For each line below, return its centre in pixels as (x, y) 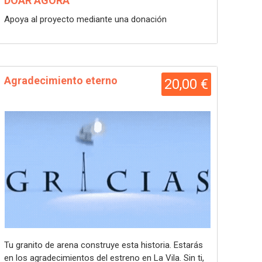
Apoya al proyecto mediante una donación (85, 19)
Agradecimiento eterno (61, 80)
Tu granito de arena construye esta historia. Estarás (104, 245)
